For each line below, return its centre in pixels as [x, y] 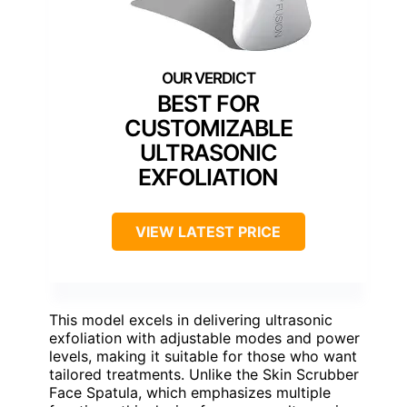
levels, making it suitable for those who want [203, 357]
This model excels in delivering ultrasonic [191, 320]
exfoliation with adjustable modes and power [204, 338]
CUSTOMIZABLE [208, 129]
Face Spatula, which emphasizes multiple [190, 393]
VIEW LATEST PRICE [208, 232]
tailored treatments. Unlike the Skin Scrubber [204, 375]
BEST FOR [208, 104]
